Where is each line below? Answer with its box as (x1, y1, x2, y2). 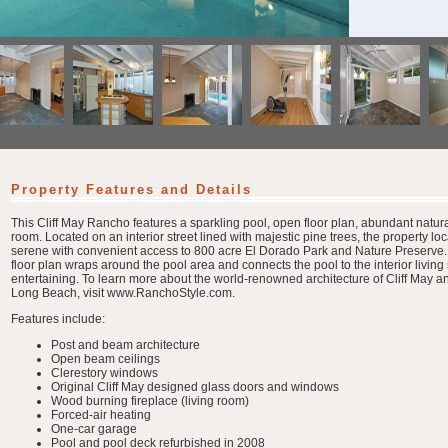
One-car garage (51, 422, 137, 436)
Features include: (11, 312, 105, 326)
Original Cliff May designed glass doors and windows (51, 380, 339, 394)
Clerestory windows (51, 366, 158, 380)
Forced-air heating (51, 408, 151, 422)
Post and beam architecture (51, 338, 200, 352)
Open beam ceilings (51, 352, 160, 366)
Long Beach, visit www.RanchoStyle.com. (11, 286, 235, 300)
